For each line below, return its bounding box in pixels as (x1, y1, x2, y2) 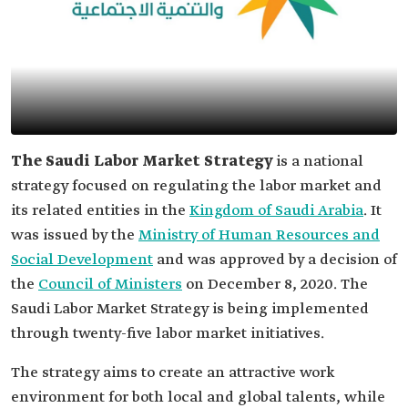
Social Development (11, 250, 153, 270)
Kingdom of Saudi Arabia (189, 201, 363, 220)
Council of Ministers (38, 275, 182, 294)
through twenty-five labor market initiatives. (11, 324, 324, 343)
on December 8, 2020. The (182, 275, 368, 294)
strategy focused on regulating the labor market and (11, 177, 382, 196)
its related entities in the (11, 201, 189, 220)
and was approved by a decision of (153, 250, 397, 270)
